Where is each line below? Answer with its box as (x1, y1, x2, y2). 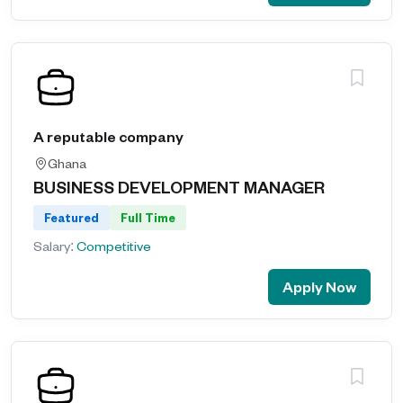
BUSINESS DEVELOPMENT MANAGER (33, 176, 325, 197)
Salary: (33, 237, 76, 255)
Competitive (76, 237, 151, 255)
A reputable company (33, 127, 184, 146)
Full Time (121, 210, 175, 225)
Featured (44, 210, 99, 225)
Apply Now (282, 277, 356, 296)
